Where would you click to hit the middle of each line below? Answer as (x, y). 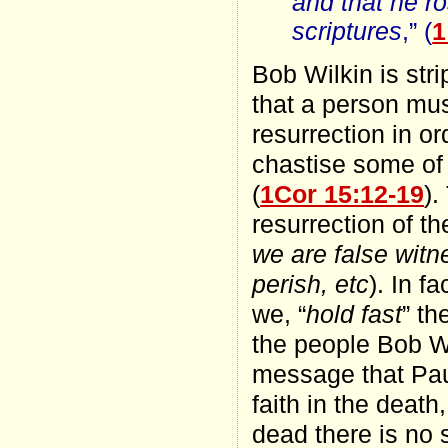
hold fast (354, 313)
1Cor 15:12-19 (342, 193)
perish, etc (311, 283)
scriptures (347, 30)
